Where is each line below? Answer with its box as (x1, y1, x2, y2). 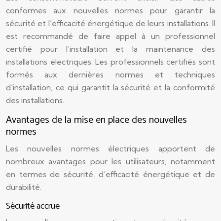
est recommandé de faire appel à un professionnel (6, 31, 215, 41)
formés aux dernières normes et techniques (6, 70, 215, 79)
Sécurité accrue (6, 199, 60, 214)
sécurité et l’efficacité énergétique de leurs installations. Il (6, 18, 215, 28)
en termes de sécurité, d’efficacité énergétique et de (6, 169, 215, 179)
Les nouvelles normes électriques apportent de (6, 144, 215, 153)
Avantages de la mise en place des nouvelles (6, 112, 187, 128)
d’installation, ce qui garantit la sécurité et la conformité (6, 82, 215, 92)
